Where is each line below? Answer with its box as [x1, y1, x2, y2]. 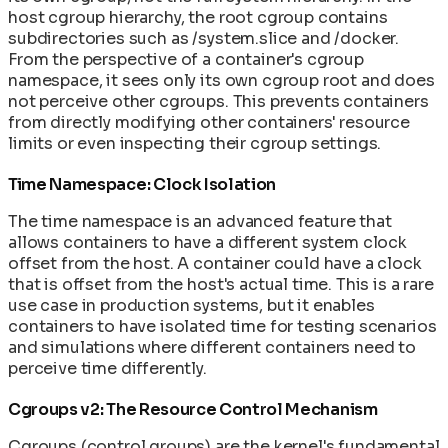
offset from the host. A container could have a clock [8, 252, 422, 274]
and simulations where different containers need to [8, 336, 416, 358]
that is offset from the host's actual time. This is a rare [8, 273, 434, 295]
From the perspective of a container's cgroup [8, 48, 364, 70]
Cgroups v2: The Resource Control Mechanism [8, 398, 378, 420]
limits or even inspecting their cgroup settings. [8, 132, 382, 154]
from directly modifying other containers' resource [8, 111, 410, 133]
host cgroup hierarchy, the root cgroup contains [8, 6, 388, 28]
